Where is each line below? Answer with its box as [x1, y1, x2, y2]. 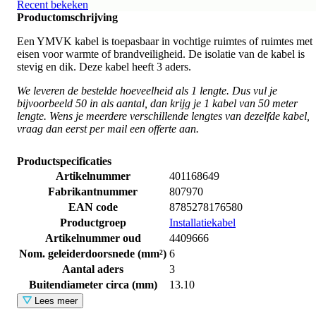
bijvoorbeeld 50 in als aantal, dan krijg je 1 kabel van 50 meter [17, 97, 298, 109]
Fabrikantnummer [48, 185, 138, 197]
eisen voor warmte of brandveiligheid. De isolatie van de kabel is [17, 47, 305, 60]
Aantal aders [62, 262, 123, 275]
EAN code [68, 200, 118, 213]
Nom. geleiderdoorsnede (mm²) [19, 247, 166, 260]
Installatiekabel [169, 216, 236, 229]
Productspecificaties [17, 154, 111, 167]
